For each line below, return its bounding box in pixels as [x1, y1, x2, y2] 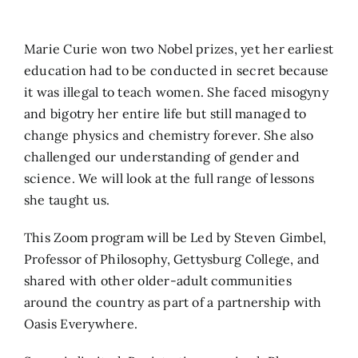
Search [16, 26, 58, 42]
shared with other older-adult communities [24, 272, 292, 288]
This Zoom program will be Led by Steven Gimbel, [24, 229, 327, 245]
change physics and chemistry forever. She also [24, 126, 314, 143]
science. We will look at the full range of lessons [24, 169, 314, 186]
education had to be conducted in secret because [24, 62, 329, 78]
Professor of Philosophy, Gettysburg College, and [24, 250, 320, 267]
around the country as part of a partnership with [24, 293, 322, 310]
